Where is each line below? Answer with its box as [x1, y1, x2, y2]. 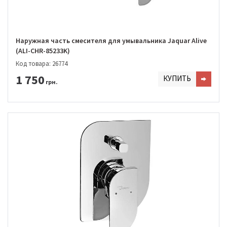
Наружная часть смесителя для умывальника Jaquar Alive [16, 36, 207, 46]
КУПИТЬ [163, 73, 191, 83]
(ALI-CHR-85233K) [16, 46, 70, 56]
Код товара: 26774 [16, 59, 67, 68]
